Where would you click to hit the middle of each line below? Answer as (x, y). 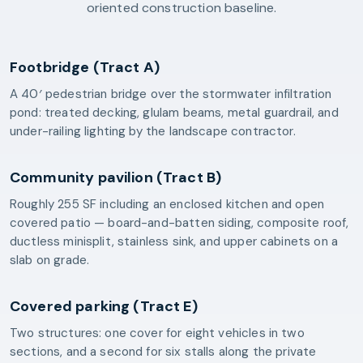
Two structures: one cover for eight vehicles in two (157, 333)
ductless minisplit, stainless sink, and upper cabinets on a (174, 241)
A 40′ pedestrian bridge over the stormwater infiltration (171, 94)
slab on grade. (50, 260)
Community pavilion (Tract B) (116, 177)
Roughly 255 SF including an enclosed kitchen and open (167, 204)
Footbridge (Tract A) (85, 67)
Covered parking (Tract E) (104, 306)
